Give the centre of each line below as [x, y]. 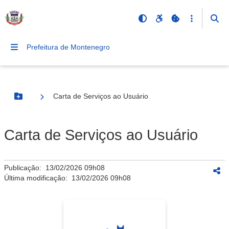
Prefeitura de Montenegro [68, 47]
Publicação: [25, 168]
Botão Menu [39, 100]
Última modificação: [38, 178]
